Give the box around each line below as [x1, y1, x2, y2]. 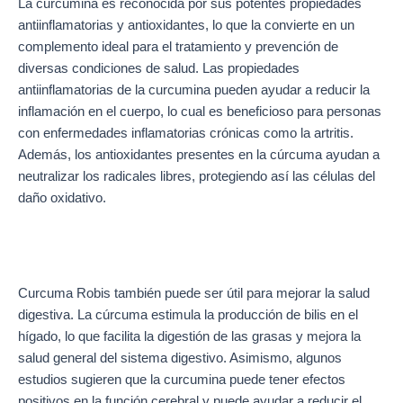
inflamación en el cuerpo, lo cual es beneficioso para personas [18, 103, 381, 119]
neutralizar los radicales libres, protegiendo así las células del [18, 168, 375, 184]
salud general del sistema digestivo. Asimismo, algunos [18, 351, 342, 366]
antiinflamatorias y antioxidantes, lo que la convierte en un [18, 17, 354, 32]
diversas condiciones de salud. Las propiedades [18, 60, 300, 76]
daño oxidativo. [18, 190, 106, 205]
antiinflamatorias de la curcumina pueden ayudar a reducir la [18, 82, 370, 97]
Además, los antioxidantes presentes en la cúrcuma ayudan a [18, 147, 380, 162]
